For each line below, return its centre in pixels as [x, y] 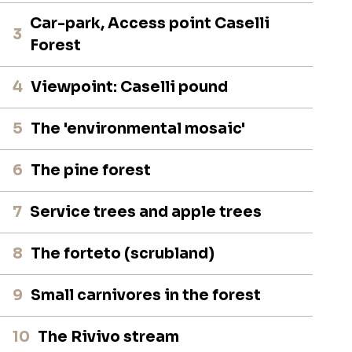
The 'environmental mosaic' [138, 128]
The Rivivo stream [109, 337]
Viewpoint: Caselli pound [130, 87]
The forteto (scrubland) [123, 253]
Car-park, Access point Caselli [150, 23]
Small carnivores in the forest [146, 295]
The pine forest [91, 170]
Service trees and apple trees [146, 212]
